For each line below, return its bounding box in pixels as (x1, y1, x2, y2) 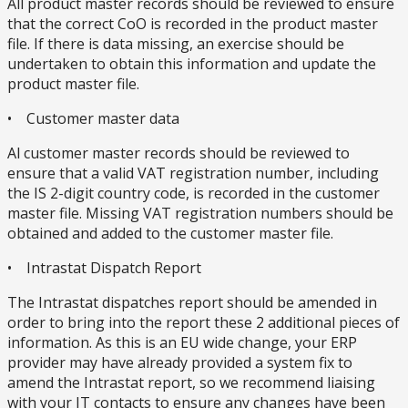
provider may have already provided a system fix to (7, 352, 352, 372)
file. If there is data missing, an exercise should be (7, 33, 344, 54)
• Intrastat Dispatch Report (7, 257, 201, 278)
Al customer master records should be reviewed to (7, 142, 350, 163)
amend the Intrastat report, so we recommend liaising (7, 372, 375, 393)
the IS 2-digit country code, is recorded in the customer (7, 182, 380, 203)
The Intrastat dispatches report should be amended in (7, 291, 377, 312)
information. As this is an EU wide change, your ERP (7, 331, 357, 352)
